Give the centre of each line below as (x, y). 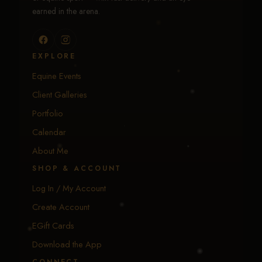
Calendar (49, 132)
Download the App (67, 244)
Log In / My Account (69, 188)
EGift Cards (53, 226)
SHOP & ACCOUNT (77, 169)
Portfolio (48, 113)
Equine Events (57, 76)
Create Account (61, 207)
